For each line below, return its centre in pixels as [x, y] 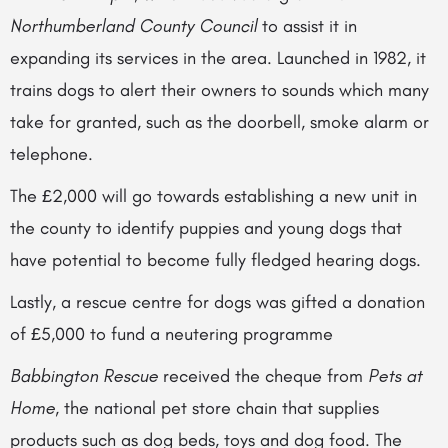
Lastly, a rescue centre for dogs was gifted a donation [217, 302]
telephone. [51, 154]
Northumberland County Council [133, 26]
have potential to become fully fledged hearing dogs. [215, 260]
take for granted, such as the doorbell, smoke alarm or [219, 122]
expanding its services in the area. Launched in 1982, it [218, 58]
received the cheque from [263, 376]
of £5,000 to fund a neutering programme [171, 334]
